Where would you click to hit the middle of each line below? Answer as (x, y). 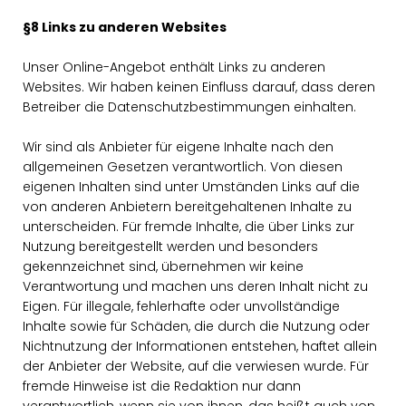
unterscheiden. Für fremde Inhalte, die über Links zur (188, 227)
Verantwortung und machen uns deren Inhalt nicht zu (195, 286)
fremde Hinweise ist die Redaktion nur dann (162, 386)
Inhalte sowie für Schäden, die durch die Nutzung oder (196, 326)
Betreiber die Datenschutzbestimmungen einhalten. (189, 107)
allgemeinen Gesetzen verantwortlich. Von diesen (183, 167)
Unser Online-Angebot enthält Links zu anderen (174, 67)
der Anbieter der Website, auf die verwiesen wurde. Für (196, 366)
